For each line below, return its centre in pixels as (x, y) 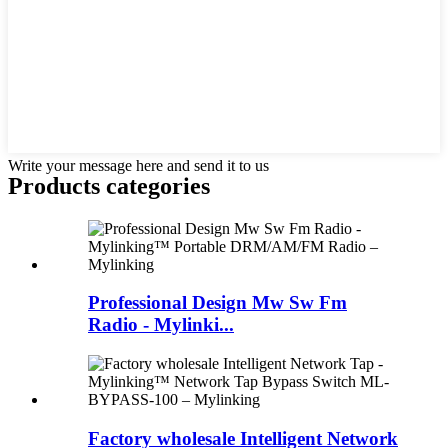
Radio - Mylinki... (161, 325)
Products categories (109, 185)
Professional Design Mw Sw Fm (217, 303)
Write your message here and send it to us (138, 165)
